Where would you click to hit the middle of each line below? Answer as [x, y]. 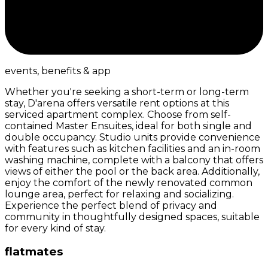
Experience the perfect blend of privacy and [111, 205]
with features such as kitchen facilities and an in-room [133, 148]
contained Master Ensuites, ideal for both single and [128, 126]
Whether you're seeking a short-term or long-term [127, 92]
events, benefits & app [58, 71]
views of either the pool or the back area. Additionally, [132, 171]
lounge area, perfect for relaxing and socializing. [119, 194]
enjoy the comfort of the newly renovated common [129, 182]
